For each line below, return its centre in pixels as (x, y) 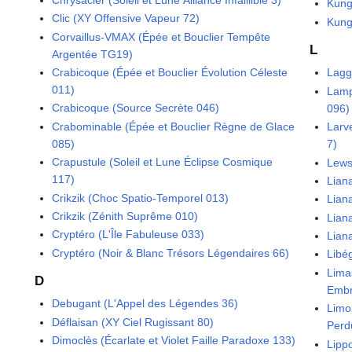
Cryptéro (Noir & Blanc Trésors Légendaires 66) (171, 253)
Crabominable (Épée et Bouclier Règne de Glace (174, 126)
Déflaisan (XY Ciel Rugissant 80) (133, 322)
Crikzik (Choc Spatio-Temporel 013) (141, 198)
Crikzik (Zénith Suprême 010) (125, 216)
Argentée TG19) (93, 54)
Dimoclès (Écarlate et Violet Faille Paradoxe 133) (174, 341)
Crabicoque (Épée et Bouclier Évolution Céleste (170, 72)
